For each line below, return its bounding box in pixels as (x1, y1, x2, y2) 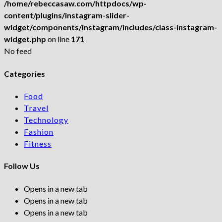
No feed (4, 46, 32, 56)
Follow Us (4, 161, 40, 171)
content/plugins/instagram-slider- (4, 10, 129, 20)
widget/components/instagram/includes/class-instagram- (4, 22, 217, 32)
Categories (4, 68, 45, 78)
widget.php (4, 34, 46, 44)
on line (46, 34, 71, 44)
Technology (24, 115, 68, 124)
